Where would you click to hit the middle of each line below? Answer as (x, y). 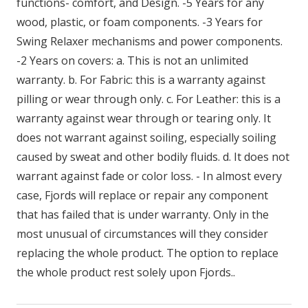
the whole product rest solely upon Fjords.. (126, 272)
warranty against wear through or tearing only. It (144, 118)
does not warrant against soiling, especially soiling (146, 137)
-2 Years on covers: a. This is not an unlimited (132, 60)
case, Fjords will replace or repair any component (142, 195)
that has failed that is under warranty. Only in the (143, 214)
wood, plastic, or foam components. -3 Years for (140, 22)
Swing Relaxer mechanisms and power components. (150, 41)
